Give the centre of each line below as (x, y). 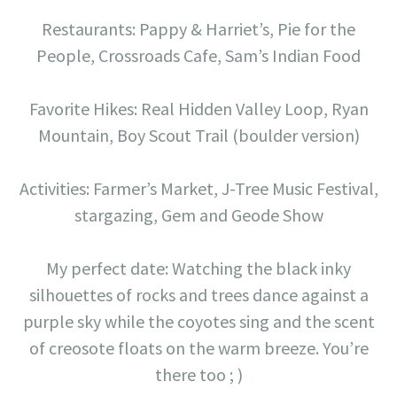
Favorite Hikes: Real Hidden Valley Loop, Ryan (198, 109)
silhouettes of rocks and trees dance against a (198, 295)
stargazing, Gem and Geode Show (198, 215)
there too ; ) (198, 375)
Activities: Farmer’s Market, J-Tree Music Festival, (198, 189)
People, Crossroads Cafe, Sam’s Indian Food (198, 56)
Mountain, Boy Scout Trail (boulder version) (198, 136)
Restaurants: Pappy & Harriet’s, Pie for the (198, 29)
